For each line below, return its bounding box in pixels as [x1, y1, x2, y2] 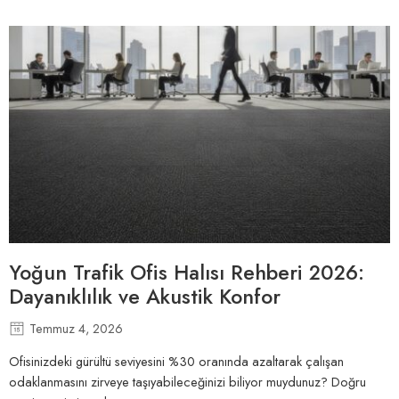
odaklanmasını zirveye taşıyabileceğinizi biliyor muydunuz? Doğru [9, 371, 366, 391]
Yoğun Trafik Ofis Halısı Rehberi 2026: [9, 257, 364, 289]
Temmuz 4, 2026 [29, 319, 123, 338]
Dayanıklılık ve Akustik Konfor [9, 281, 281, 313]
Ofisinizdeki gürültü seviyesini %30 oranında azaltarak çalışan [9, 351, 344, 370]
